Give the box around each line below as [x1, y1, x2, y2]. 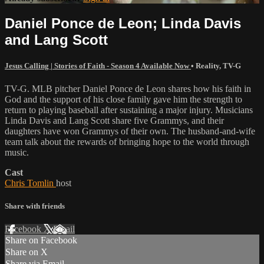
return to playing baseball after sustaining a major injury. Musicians [5, 104, 253, 115]
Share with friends [5, 202, 65, 211]
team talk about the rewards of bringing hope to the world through [5, 136, 249, 147]
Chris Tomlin [5, 177, 56, 188]
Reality [196, 61, 219, 70]
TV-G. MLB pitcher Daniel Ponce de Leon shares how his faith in [5, 83, 251, 94]
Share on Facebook [5, 235, 77, 246]
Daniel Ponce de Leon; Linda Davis [5, 15, 241, 31]
